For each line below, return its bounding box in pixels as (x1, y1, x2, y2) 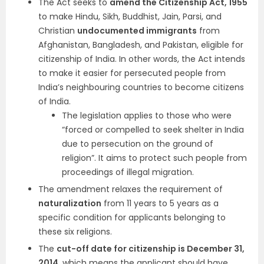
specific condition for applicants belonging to (38, 212, 226, 223)
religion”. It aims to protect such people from (62, 152, 247, 164)
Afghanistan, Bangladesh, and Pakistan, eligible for (38, 39, 243, 51)
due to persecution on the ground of (62, 138, 213, 150)
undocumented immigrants (77, 25, 197, 37)
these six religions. (38, 226, 112, 237)
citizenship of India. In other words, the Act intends (38, 53, 245, 65)
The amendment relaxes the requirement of (38, 183, 223, 195)
